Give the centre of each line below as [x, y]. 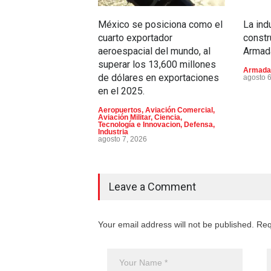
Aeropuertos [120, 110]
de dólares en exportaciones [158, 78]
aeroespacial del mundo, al [154, 51]
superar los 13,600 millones [157, 64]
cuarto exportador [135, 38]
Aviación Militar [124, 117]
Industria [113, 132]
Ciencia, [168, 117]
